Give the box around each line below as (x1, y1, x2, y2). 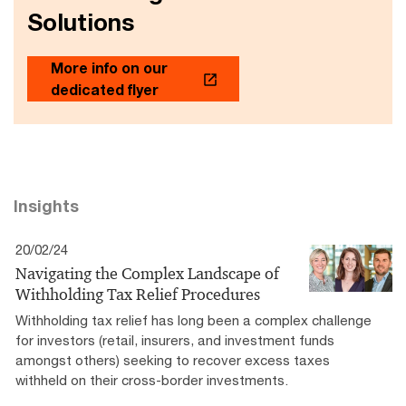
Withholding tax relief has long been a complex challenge (15, 311, 372, 328)
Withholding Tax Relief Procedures (15, 284, 260, 304)
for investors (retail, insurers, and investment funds (15, 331, 334, 348)
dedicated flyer (51, 80, 159, 98)
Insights (14, 195, 79, 216)
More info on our (51, 58, 168, 76)
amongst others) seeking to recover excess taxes (15, 351, 330, 368)
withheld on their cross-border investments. (15, 371, 288, 388)
